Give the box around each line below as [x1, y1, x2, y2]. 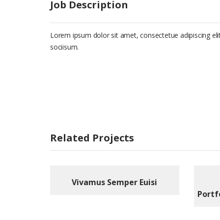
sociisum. [50, 42, 79, 52]
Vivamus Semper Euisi [72, 177, 158, 188]
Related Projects [50, 131, 134, 144]
